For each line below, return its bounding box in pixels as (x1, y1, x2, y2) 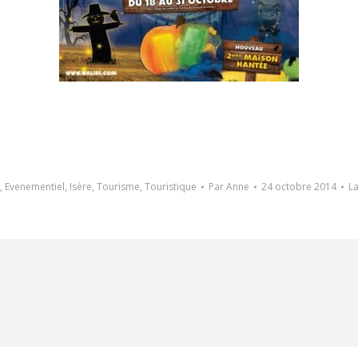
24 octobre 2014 (261, 180, 336, 193)
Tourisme (96, 180, 140, 193)
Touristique (144, 180, 197, 193)
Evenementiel (4, 180, 65, 193)
